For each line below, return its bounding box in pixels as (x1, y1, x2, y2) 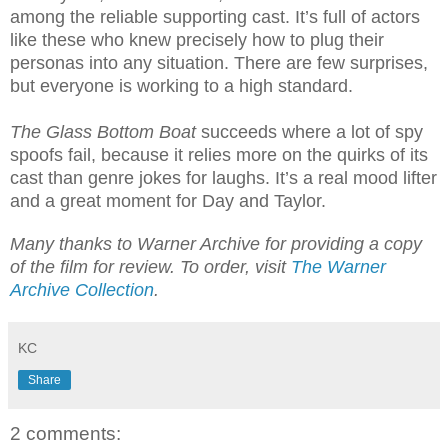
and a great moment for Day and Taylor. (10, 191, 326, 212)
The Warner (291, 257, 386, 278)
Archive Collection (10, 280, 154, 301)
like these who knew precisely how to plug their (10, 30, 384, 51)
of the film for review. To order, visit (10, 257, 291, 278)
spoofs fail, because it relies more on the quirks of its (10, 145, 428, 166)
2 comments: (10, 423, 121, 445)
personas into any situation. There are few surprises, (10, 53, 428, 74)
